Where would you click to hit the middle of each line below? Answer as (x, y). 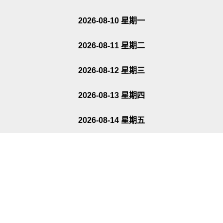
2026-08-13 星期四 (111, 95)
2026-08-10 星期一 (111, 21)
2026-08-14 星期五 (111, 120)
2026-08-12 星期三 (111, 70)
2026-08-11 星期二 (111, 46)
